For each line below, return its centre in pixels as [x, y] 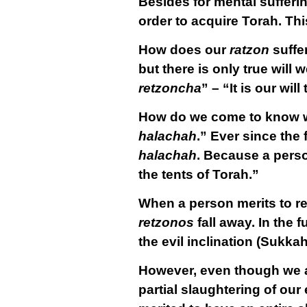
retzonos [166, 222]
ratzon [247, 50]
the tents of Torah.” [198, 174]
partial [158, 290]
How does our [182, 50]
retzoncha [170, 88]
